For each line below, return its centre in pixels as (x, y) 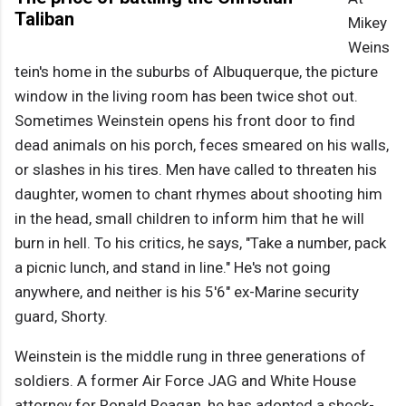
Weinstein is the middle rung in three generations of (190, 357)
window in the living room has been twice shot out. (186, 97)
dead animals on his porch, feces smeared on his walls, (202, 145)
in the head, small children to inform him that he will (189, 219)
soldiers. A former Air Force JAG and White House (185, 381)
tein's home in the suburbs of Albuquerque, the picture (196, 72)
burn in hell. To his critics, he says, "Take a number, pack (200, 243)
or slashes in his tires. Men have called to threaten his (196, 170)
